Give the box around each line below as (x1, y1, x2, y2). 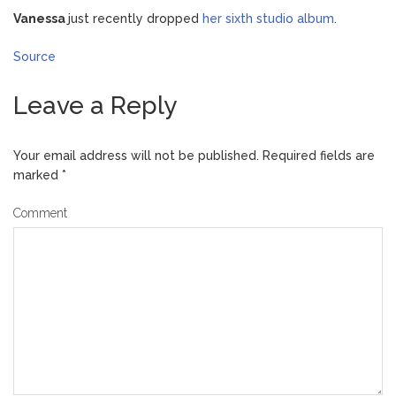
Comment (13, 205, 67, 220)
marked (13, 167, 62, 182)
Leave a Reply (13, 90, 177, 120)
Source (13, 49, 56, 64)
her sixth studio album (202, 11, 334, 26)
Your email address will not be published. (13, 148, 259, 163)
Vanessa (13, 11, 68, 26)
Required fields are (259, 148, 375, 163)
